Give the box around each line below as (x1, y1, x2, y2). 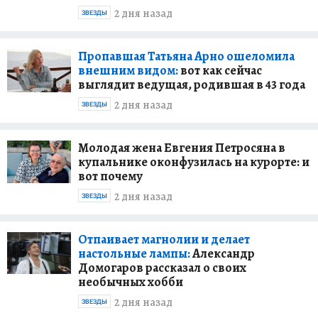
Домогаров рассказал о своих (78, 258, 246, 276)
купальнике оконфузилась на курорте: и (78, 153, 309, 170)
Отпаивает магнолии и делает (78, 230, 250, 248)
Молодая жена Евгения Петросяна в (78, 138, 285, 156)
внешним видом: (78, 61, 178, 79)
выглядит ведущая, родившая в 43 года (78, 75, 305, 93)
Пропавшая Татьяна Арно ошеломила (78, 47, 295, 65)
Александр (190, 244, 255, 262)
